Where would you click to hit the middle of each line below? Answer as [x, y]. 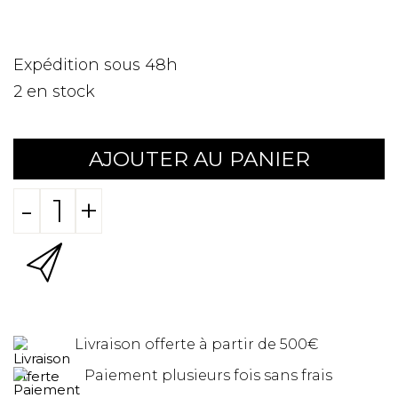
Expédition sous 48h [96, 65]
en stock [61, 92]
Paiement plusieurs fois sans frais [208, 375]
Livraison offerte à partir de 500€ [196, 344]
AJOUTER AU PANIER [199, 159]
